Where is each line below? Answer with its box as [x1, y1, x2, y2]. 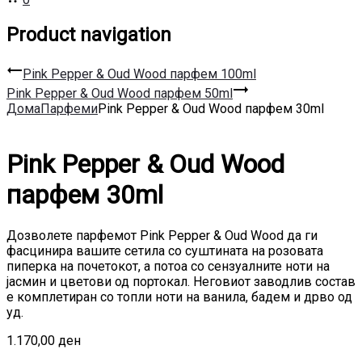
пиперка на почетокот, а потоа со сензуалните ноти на [6, 258, 330, 274]
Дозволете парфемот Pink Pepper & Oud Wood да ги [6, 227, 318, 243]
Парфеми [40, 100, 98, 116]
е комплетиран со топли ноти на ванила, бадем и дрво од [6, 288, 352, 305]
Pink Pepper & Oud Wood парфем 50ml [6, 85, 233, 101]
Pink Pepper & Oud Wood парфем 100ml [23, 65, 256, 82]
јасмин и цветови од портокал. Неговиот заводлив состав [6, 273, 356, 289]
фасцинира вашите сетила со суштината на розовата [6, 242, 323, 259]
